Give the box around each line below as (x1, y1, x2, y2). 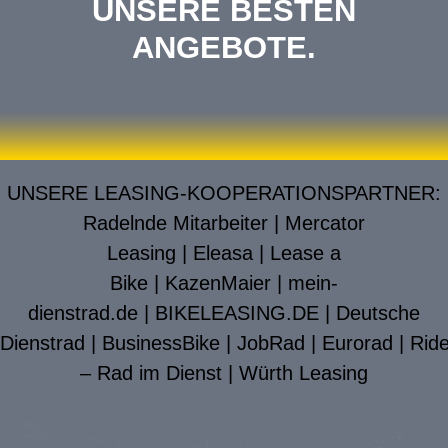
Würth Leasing (239, 362, 368, 385)
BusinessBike (102, 332, 220, 355)
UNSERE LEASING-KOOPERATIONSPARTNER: (7, 182, 441, 205)
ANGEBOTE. (132, 30, 316, 65)
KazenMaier (165, 272, 271, 295)
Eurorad (322, 332, 393, 355)
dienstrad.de (28, 302, 138, 325)
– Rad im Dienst (80, 362, 222, 385)
